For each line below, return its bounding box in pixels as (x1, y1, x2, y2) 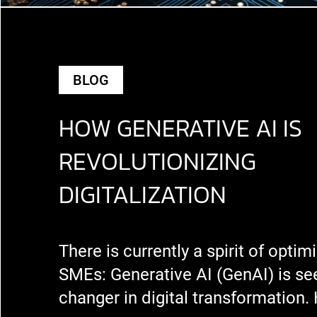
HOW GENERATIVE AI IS (59, 110, 302, 146)
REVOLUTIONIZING (59, 144, 256, 179)
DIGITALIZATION (59, 177, 226, 212)
